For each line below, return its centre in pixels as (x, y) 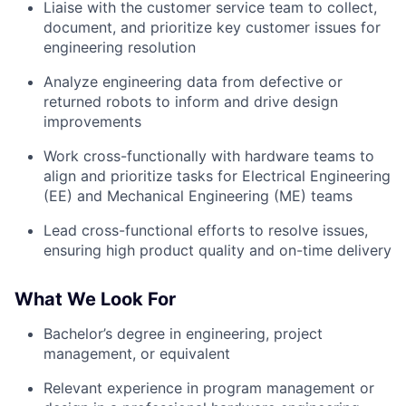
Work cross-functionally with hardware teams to (209, 156)
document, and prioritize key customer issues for (212, 28)
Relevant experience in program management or (209, 388)
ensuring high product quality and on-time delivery (217, 251)
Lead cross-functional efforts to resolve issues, (206, 231)
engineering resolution (120, 48)
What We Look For (95, 300)
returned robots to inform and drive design (191, 102)
